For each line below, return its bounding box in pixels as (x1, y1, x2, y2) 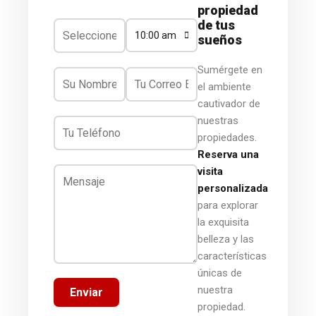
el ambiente (197, 80, 251, 93)
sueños (197, 32, 242, 47)
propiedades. (197, 130, 257, 144)
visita (197, 164, 223, 178)
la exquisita (197, 215, 249, 229)
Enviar (70, 286, 103, 299)
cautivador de (197, 97, 260, 110)
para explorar (197, 198, 258, 212)
